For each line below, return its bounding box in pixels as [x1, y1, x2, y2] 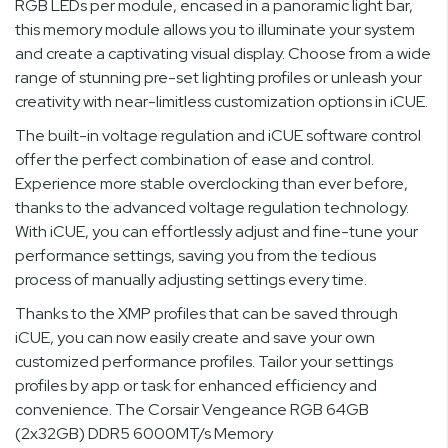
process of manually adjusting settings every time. [15, 269, 367, 291]
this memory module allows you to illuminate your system [15, 19, 415, 41]
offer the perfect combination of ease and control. [15, 149, 374, 171]
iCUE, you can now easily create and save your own [15, 327, 375, 349]
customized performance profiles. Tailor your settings [15, 351, 393, 373]
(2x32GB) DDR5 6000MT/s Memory [15, 423, 273, 445]
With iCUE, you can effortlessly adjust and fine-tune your [15, 221, 418, 243]
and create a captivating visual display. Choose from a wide [15, 43, 431, 65]
